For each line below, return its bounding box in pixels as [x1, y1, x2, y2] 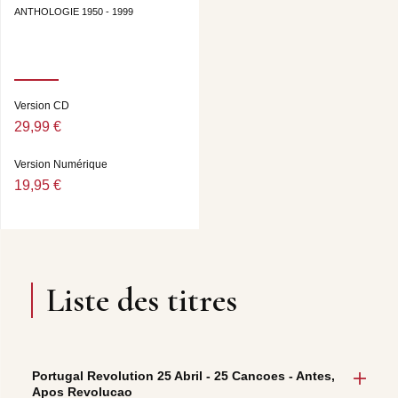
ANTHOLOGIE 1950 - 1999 [14, 6, 133, 18]
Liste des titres [46, 280, 237, 322]
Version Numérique [14, 158, 107, 171]
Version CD [14, 99, 69, 113]
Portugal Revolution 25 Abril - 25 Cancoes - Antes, [32, 369, 335, 384]
